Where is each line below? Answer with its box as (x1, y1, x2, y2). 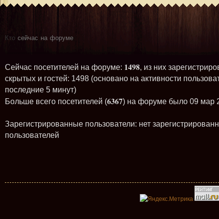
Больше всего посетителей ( (5, 97, 107, 106)
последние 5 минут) (5, 86, 76, 94)
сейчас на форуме (15, 33, 73, 41)
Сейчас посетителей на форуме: (5, 63, 124, 71)
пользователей (5, 131, 59, 139)
